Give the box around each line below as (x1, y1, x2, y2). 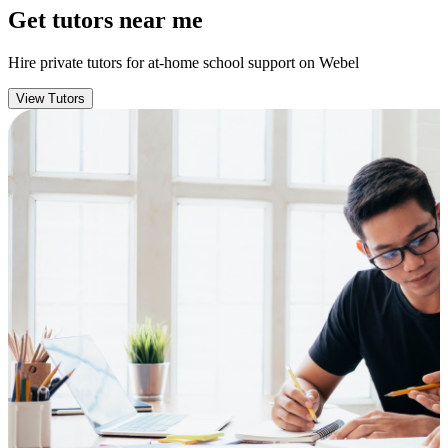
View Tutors (16, 90, 85, 106)
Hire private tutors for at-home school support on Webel (8, 53, 359, 71)
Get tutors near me (8, 6, 203, 33)
